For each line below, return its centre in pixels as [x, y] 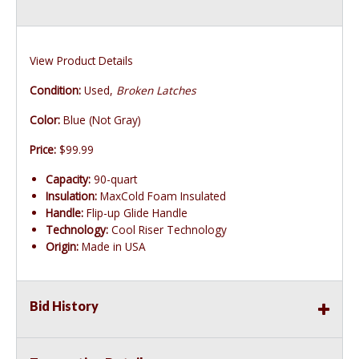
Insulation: [71, 196]
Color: [45, 120]
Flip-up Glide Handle [135, 213]
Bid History [64, 306]
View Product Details [81, 61]
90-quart [114, 179]
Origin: [62, 247]
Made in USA [112, 247]
